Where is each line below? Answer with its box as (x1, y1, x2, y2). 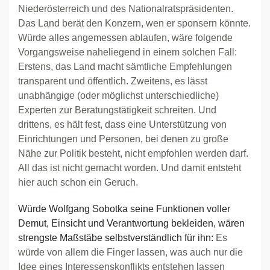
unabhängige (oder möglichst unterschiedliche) (18, 90, 219, 101)
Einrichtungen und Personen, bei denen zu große (18, 134, 228, 144)
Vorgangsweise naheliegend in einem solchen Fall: (18, 47, 237, 57)
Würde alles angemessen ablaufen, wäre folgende (18, 33, 233, 43)
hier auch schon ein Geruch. (18, 177, 138, 187)
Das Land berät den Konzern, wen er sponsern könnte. (18, 18, 251, 28)
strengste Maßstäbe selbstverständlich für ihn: (18, 233, 213, 243)
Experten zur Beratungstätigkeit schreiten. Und (18, 105, 216, 115)
